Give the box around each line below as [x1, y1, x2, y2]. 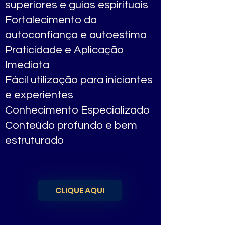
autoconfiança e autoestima [5, 29, 147, 41]
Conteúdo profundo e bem [5, 120, 137, 131]
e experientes [5, 89, 73, 101]
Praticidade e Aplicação [5, 44, 124, 56]
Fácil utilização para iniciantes [5, 74, 153, 86]
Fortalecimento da [5, 14, 97, 26]
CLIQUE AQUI [55, 184, 104, 196]
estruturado [5, 135, 64, 146]
